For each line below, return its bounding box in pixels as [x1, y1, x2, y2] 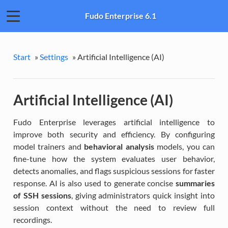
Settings [39, 51, 68, 62]
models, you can [154, 141, 215, 151]
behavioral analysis [84, 141, 154, 151]
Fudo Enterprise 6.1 [85, 11, 156, 21]
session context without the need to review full [13, 202, 215, 212]
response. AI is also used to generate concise [13, 178, 176, 188]
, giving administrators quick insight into [71, 190, 215, 200]
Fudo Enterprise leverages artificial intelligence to [13, 117, 215, 127]
